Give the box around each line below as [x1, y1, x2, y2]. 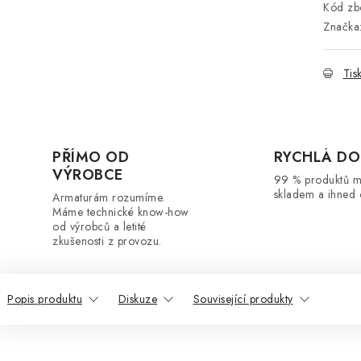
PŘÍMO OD [52, 147, 129, 168]
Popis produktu [7, 291, 82, 307]
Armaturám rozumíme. [52, 189, 165, 205]
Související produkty [193, 291, 293, 307]
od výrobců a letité [52, 218, 147, 234]
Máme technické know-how [52, 204, 189, 220]
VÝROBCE [52, 164, 123, 185]
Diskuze [118, 291, 157, 307]
